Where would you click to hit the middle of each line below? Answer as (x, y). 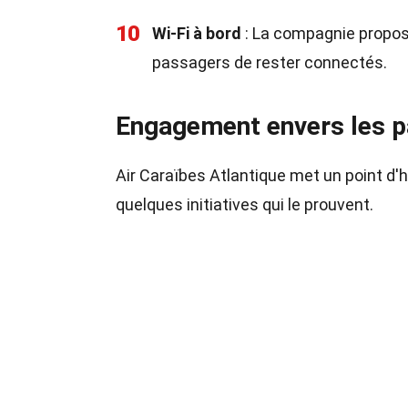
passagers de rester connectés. (270, 62)
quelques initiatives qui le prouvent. (245, 204)
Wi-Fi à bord (197, 33)
